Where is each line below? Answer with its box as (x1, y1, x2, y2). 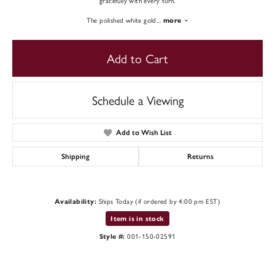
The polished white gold (86, 15, 157, 25)
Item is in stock (110, 214, 165, 223)
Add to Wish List (115, 128, 172, 137)
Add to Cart (107, 49, 168, 67)
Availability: (54, 197, 97, 206)
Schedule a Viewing (91, 91, 184, 109)
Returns (187, 152, 214, 161)
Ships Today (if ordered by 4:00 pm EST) (98, 196, 221, 206)
